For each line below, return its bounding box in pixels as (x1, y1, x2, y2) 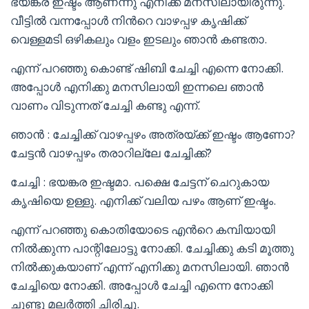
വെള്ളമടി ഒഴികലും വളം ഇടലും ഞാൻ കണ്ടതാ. (10, 31, 267, 47)
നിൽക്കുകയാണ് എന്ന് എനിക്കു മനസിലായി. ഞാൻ (10, 259, 289, 275)
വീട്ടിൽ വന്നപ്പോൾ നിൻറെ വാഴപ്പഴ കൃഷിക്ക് (10, 12, 246, 28)
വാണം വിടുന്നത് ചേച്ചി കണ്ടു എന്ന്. (10, 97, 200, 113)
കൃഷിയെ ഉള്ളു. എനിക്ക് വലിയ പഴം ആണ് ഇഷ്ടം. (10, 192, 276, 208)
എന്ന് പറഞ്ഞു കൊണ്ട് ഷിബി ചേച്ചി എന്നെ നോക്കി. (10, 60, 283, 76)
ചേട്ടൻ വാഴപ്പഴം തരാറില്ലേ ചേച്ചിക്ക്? (10, 145, 212, 161)
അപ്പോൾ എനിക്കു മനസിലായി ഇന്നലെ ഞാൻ (10, 79, 263, 94)
